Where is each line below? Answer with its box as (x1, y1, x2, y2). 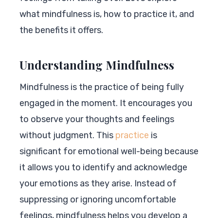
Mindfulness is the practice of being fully (19, 81, 184, 92)
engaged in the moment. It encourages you (19, 97, 192, 109)
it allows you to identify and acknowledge (19, 162, 187, 173)
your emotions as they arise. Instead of (19, 178, 177, 189)
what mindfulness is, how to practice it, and (19, 8, 194, 19)
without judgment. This (19, 129, 115, 141)
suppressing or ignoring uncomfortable (19, 194, 176, 205)
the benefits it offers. (19, 24, 103, 36)
